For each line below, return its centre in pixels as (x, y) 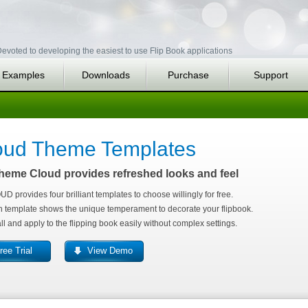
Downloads (106, 75)
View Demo (110, 251)
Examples (23, 75)
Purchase (188, 75)
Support (271, 75)
